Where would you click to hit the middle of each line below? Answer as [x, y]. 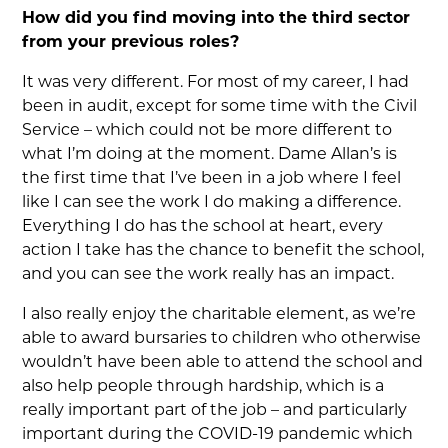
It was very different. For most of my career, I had [216, 83]
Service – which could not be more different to [207, 131]
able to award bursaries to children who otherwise [222, 339]
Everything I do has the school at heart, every [203, 227]
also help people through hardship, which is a [203, 387]
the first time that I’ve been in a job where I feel [212, 179]
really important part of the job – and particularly [215, 411]
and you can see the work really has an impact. [208, 275]
